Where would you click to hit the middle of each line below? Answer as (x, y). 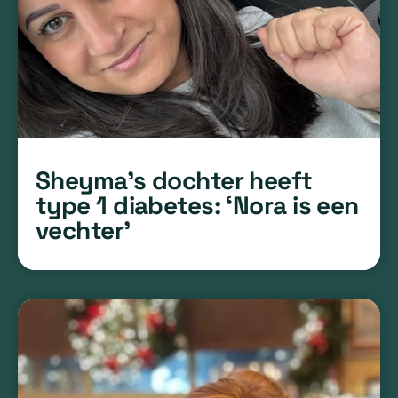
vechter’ (83, 230)
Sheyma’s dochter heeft (174, 180)
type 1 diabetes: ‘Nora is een (197, 205)
